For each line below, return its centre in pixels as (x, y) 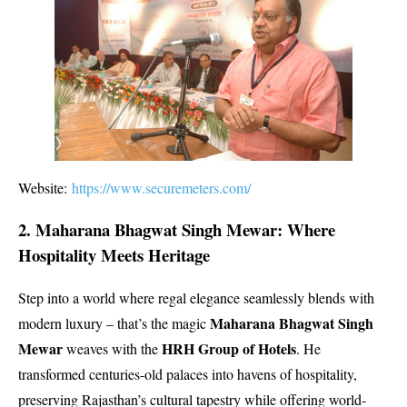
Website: (43, 187)
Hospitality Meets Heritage (114, 255)
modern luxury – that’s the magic (114, 323)
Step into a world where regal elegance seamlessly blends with (196, 298)
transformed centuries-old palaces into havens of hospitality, (188, 374)
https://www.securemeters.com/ (159, 187)
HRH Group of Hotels (229, 349)
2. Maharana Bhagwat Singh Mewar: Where (177, 230)
